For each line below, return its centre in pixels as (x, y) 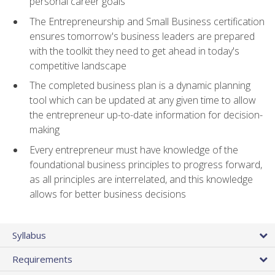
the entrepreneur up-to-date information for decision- (146, 115)
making (45, 130)
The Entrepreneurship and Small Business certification (147, 21)
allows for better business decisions (108, 194)
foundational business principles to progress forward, (146, 164)
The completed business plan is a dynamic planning (140, 86)
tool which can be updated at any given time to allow (143, 100)
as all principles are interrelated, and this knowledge (141, 179)
